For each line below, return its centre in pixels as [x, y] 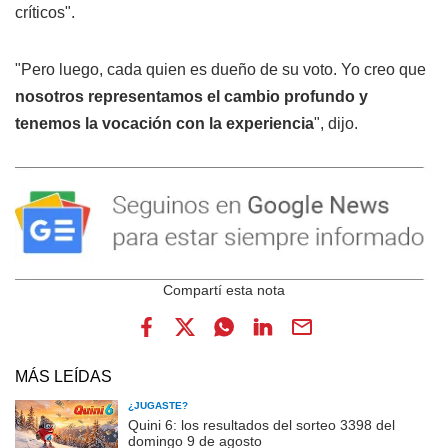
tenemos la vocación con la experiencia [164, 124]
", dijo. [336, 124]
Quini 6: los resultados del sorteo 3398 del [261, 424]
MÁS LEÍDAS [63, 376]
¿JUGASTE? [158, 405]
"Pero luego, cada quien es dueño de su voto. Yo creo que [220, 70]
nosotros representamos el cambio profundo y [191, 97]
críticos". [45, 13]
